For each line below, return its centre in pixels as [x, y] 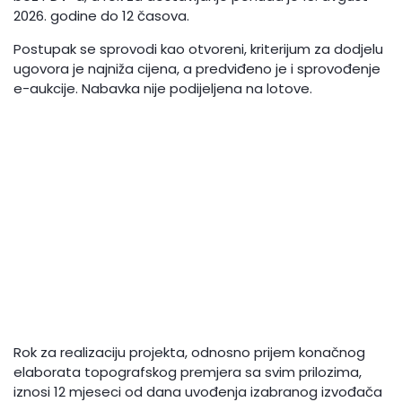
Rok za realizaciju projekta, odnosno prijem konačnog [190, 353]
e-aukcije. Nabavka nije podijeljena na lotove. [163, 89]
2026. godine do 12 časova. [102, 16]
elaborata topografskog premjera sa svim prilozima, [188, 372]
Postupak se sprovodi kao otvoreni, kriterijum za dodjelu [199, 49]
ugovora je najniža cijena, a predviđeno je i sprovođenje [197, 69]
